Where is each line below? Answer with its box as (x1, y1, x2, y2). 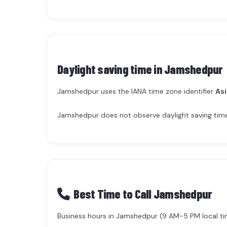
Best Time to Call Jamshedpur (73, 186, 212, 201)
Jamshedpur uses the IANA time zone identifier (57, 87, 215, 96)
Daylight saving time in (57, 61, 164, 77)
